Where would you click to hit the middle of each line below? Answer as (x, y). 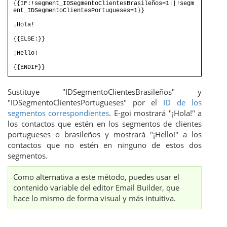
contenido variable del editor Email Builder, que (96, 188)
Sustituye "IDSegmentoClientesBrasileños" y (105, 92)
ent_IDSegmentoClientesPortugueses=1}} (79, 11)
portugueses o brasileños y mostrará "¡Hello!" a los (105, 135)
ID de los (182, 103)
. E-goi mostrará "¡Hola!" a (156, 113)
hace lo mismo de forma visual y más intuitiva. (94, 198)
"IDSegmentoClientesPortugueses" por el (85, 103)
